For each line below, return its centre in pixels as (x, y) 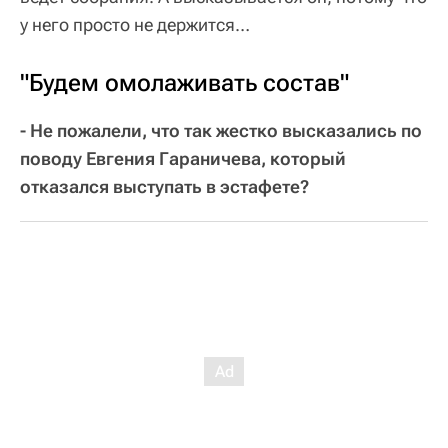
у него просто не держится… (135, 25)
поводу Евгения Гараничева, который (183, 159)
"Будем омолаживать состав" (184, 83)
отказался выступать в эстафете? (164, 187)
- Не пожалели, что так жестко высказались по (221, 131)
